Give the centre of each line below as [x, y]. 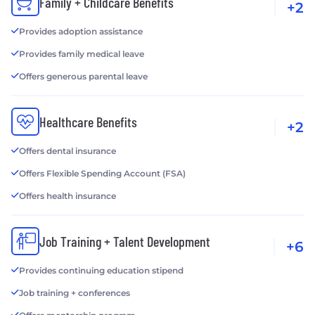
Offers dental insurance [67, 151]
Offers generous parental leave [83, 77]
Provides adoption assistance [81, 32]
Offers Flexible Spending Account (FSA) [102, 174]
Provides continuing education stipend [101, 271]
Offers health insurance [67, 196]
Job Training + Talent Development [125, 242]
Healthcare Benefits [88, 122]
